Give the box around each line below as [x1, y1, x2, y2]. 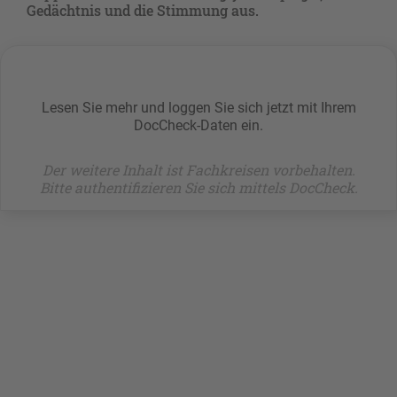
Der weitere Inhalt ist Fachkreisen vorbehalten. [42, 160, 355, 180]
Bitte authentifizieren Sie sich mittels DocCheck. [39, 178, 358, 198]
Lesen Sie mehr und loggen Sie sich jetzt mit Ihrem [41, 99, 356, 117]
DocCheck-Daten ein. [134, 117, 263, 135]
